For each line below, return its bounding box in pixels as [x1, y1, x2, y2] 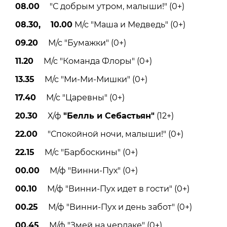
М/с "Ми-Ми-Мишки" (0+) [34, 74, 147, 85]
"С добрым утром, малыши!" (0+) [40, 2, 184, 12]
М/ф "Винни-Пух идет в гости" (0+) [37, 184, 190, 194]
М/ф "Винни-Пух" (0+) [40, 166, 138, 176]
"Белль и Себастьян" [63, 111, 155, 121]
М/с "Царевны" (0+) [36, 93, 125, 103]
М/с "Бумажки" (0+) [38, 38, 126, 48]
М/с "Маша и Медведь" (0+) [72, 20, 185, 30]
